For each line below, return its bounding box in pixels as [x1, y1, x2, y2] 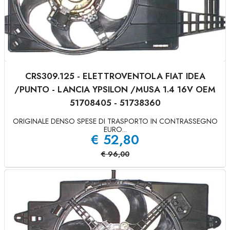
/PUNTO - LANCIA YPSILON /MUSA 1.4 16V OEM [14, 83, 216, 95]
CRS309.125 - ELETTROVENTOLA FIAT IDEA [25, 70, 205, 82]
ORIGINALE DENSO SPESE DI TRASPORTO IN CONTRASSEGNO [12, 116, 218, 126]
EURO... [103, 124, 127, 135]
